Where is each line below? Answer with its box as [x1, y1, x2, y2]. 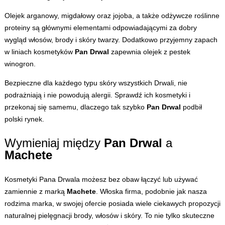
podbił [180, 103, 202, 111]
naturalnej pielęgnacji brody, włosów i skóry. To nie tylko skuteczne [4, 211, 214, 220]
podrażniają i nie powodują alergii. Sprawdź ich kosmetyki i [4, 91, 190, 99]
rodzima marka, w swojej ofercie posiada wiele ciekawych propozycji [4, 199, 220, 208]
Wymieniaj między [4, 136, 104, 150]
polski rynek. [4, 115, 44, 124]
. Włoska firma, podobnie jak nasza [95, 187, 207, 196]
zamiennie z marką [4, 187, 67, 196]
